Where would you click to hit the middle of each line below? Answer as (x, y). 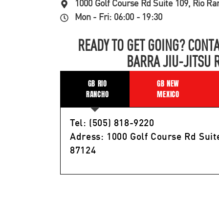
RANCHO (98, 94)
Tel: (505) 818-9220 (112, 123)
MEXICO (168, 94)
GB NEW (168, 83)
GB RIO (97, 83)
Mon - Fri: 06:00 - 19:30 (119, 18)
